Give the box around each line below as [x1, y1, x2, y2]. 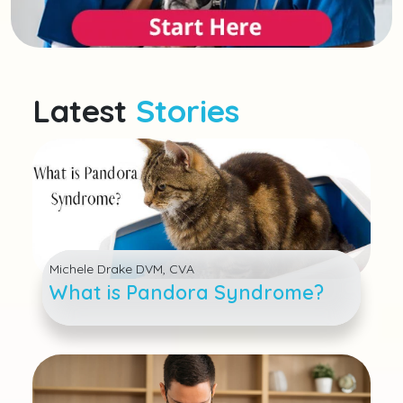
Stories [136, 90, 239, 130]
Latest [32, 90, 136, 130]
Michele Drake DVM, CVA [49, 261, 195, 278]
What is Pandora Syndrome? [49, 280, 325, 305]
